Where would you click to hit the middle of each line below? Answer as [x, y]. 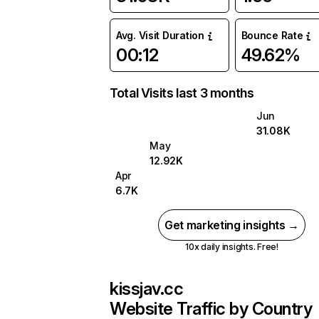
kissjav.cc [147, 289]
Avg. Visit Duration [160, 35]
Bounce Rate [272, 35]
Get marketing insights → [232, 225]
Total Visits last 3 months [182, 93]
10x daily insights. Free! [231, 247]
